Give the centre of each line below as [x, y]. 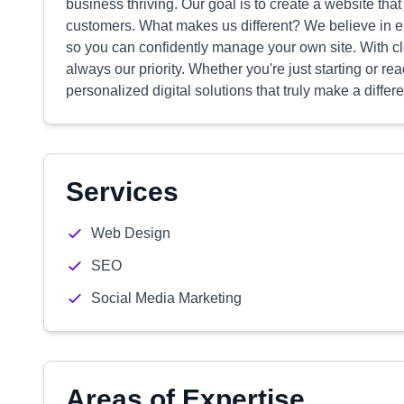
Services [122, 192]
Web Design [131, 233]
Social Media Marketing [166, 298]
